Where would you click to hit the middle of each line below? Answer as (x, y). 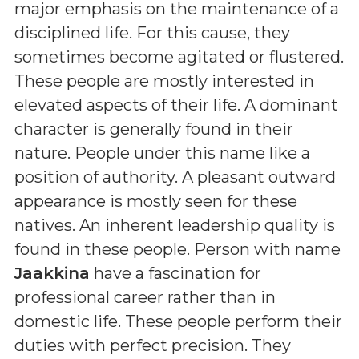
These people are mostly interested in (164, 81)
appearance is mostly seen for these (156, 201)
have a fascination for (175, 273)
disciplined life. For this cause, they (152, 33)
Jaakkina (52, 273)
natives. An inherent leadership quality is (175, 225)
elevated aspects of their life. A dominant (176, 105)
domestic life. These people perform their (178, 321)
